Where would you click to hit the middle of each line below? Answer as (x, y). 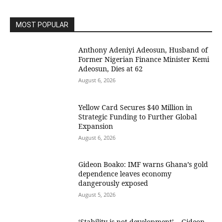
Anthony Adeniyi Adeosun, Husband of (143, 50)
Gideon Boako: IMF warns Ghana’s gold (143, 165)
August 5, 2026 (97, 195)
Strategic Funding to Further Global (138, 116)
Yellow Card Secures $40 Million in (136, 107)
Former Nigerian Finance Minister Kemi (144, 59)
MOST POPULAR (42, 25)
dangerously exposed (113, 183)
